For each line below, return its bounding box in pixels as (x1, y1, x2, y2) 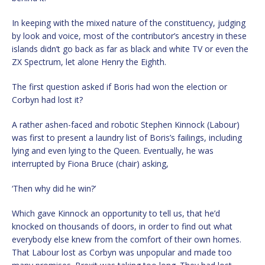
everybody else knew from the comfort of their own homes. (12, 233, 241, 245)
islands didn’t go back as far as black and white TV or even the (12, 43, 248, 54)
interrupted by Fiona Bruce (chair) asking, (12, 157, 169, 169)
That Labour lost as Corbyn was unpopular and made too (12, 246, 232, 258)
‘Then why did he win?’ (12, 182, 96, 194)
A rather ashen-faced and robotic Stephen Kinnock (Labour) (12, 118, 240, 130)
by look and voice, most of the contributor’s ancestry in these (12, 30, 247, 41)
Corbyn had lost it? (12, 93, 83, 105)
